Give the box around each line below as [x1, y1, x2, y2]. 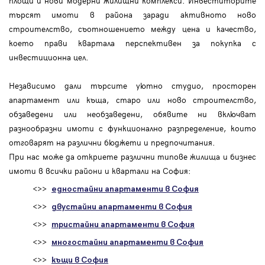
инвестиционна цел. [9, 51, 89, 63]
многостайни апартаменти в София [51, 237, 203, 248]
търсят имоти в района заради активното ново [9, 9, 256, 21]
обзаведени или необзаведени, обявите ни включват [9, 108, 256, 120]
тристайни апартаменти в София [51, 219, 195, 230]
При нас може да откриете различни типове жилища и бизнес [9, 151, 256, 163]
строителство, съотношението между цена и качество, [9, 23, 256, 35]
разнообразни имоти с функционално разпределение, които [9, 122, 256, 134]
